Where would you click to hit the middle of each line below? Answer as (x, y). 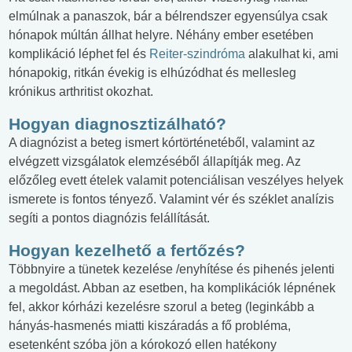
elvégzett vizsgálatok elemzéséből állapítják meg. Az (155, 162)
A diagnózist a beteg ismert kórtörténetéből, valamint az (162, 143)
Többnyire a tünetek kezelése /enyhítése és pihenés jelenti (172, 269)
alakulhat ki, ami (292, 54)
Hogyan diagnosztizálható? (117, 124)
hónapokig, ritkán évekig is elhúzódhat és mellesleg (152, 73)
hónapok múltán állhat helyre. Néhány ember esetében (161, 35)
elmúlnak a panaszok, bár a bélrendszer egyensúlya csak (168, 16)
